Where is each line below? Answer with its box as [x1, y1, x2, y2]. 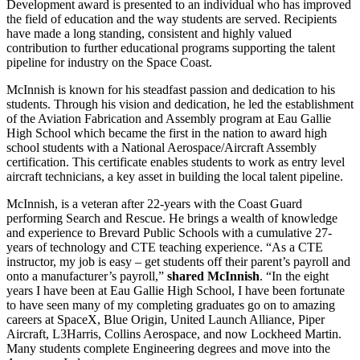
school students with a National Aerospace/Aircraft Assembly [6, 140, 317, 154]
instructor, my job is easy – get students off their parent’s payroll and [6, 254, 350, 268]
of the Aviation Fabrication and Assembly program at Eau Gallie [6, 111, 331, 125]
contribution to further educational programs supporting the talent [6, 40, 335, 55]
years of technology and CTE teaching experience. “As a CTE [6, 239, 323, 254]
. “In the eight [260, 268, 329, 283]
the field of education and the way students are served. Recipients [6, 11, 337, 26]
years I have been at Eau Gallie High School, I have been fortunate [6, 283, 345, 297]
